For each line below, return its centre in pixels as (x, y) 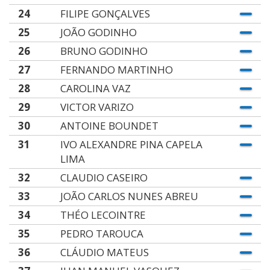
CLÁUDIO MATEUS (104, 252)
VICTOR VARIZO (97, 107)
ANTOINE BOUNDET (109, 126)
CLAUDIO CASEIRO (104, 177)
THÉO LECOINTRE (103, 215)
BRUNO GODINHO (104, 51)
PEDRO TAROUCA (102, 234)
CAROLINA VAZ (95, 88)
